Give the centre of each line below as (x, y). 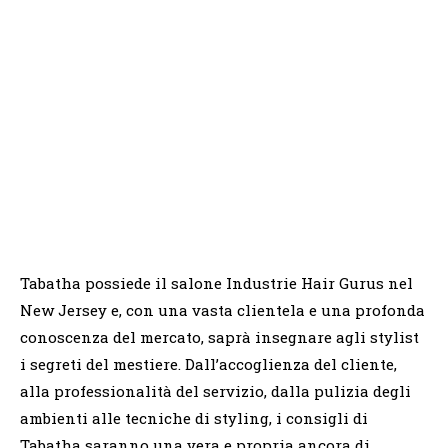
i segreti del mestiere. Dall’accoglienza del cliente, (208, 364)
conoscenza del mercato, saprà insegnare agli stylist (219, 337)
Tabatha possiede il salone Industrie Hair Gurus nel (216, 283)
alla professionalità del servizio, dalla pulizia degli (215, 391)
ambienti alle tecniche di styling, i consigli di (194, 418)
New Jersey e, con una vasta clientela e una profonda (222, 310)
